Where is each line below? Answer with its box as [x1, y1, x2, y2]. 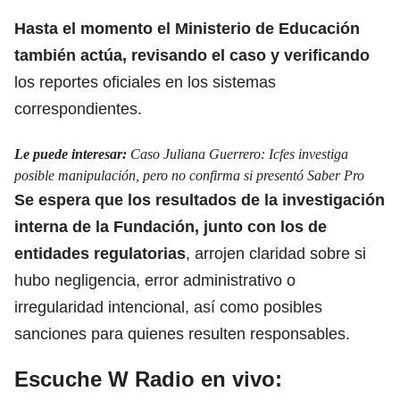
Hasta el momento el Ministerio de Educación [14, 19, 360, 37]
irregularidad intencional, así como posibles [14, 297, 322, 316]
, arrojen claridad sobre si [186, 244, 366, 262]
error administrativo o [145, 271, 296, 289]
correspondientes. [14, 99, 142, 118]
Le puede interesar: [14, 146, 130, 162]
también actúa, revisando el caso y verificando [14, 46, 370, 64]
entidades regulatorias [14, 244, 186, 262]
